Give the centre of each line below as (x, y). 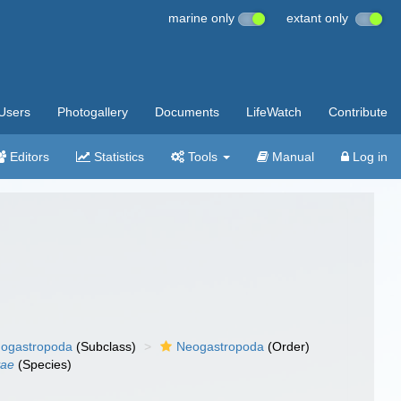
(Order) (287, 346)
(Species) (43, 364)
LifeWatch (274, 112)
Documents (187, 112)
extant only (321, 18)
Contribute (358, 112)
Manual (291, 157)
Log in (368, 157)
